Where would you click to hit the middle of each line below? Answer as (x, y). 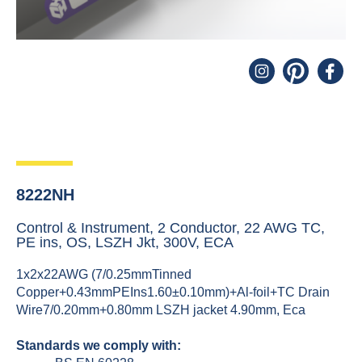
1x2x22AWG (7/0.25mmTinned (104, 274)
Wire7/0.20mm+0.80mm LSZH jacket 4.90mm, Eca (161, 310)
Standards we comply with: (99, 345)
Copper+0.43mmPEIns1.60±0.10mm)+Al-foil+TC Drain (173, 292)
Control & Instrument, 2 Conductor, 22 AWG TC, (170, 228)
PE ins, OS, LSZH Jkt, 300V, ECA (125, 242)
